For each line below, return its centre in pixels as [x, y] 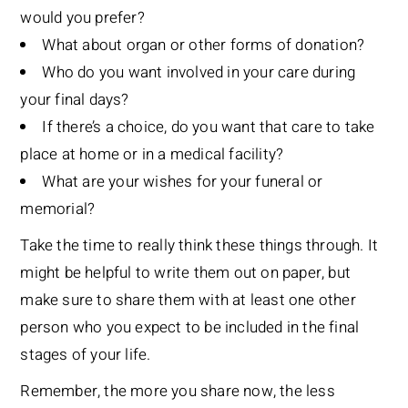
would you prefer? [82, 18]
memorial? [58, 209]
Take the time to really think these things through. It [199, 246]
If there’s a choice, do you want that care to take [209, 127]
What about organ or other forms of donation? [204, 46]
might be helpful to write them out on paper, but [185, 273]
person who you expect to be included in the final [190, 328]
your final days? [75, 100]
